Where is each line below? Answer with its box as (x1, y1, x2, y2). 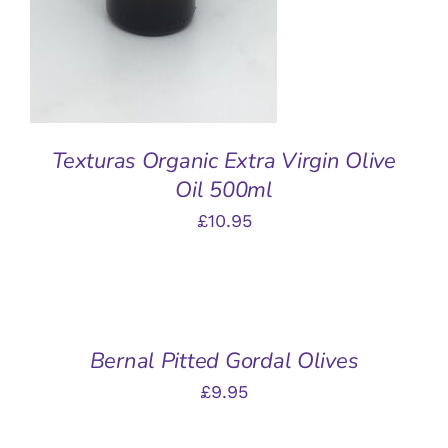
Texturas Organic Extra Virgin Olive (52, 146, 396, 177)
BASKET (30, 305, 86, 321)
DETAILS (30, 346, 90, 362)
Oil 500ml (175, 175, 273, 206)
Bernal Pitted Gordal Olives (89, 346, 359, 377)
